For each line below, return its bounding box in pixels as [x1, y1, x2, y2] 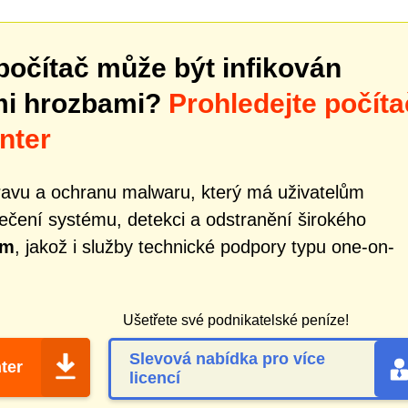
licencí [129, 369, 180, 387]
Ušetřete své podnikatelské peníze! [123, 312, 349, 328]
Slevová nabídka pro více [129, 350, 325, 368]
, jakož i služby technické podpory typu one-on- [15, 237, 394, 257]
